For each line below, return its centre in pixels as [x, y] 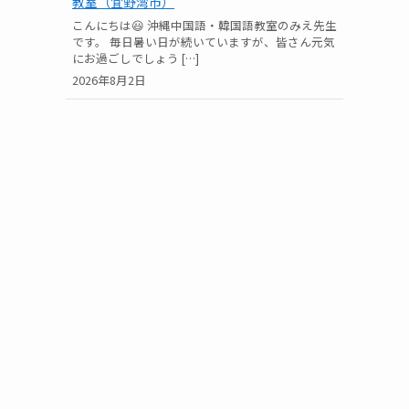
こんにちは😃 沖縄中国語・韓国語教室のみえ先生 [204, 25]
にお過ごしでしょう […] [136, 58]
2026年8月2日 [109, 80]
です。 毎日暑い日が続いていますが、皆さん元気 [204, 41]
